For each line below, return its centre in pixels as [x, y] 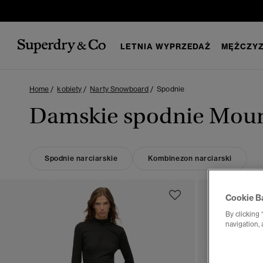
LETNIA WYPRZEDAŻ [166, 46]
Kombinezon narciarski [190, 158]
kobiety [70, 89]
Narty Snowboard [119, 89]
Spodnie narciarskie [81, 158]
